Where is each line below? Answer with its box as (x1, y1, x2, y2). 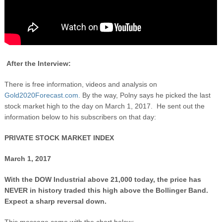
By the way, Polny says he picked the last (80, 91, 211, 99)
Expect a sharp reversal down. (4, 197, 107, 205)
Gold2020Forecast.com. (4, 91, 80, 99)
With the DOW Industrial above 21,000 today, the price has (4, 175, 201, 183)
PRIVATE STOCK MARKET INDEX (4, 133, 114, 142)
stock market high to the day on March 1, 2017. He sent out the (4, 102, 205, 110)
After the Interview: (6, 59, 71, 67)
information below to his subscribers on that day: (4, 112, 156, 121)
